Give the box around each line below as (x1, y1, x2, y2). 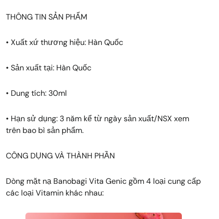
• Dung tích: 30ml (6, 88, 67, 98)
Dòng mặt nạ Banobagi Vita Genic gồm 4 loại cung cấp (6, 176, 201, 186)
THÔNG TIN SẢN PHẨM (6, 12, 87, 22)
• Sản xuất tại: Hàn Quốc (6, 63, 91, 73)
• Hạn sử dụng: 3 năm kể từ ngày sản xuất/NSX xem (6, 113, 189, 124)
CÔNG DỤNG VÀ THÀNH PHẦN (6, 151, 115, 161)
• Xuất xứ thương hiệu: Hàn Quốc (6, 37, 123, 47)
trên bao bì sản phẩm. (6, 125, 84, 135)
